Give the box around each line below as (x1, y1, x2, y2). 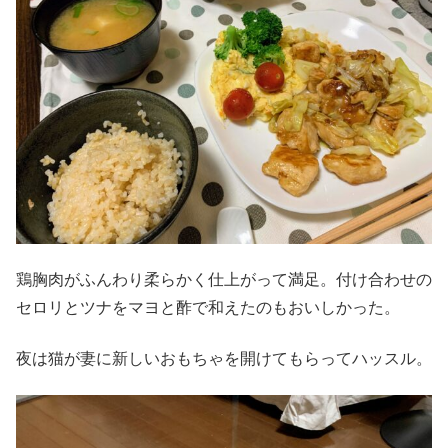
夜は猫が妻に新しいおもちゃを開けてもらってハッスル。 (16, 349, 432, 367)
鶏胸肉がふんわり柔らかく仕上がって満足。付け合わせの (16, 271, 432, 289)
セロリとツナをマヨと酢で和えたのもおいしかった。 (16, 299, 400, 317)
